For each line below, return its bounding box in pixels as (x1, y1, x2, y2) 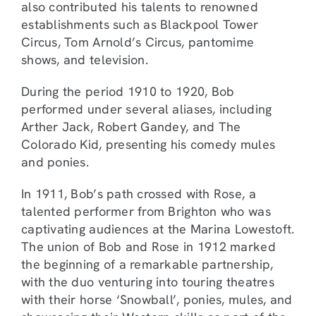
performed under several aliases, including (21, 101, 272, 118)
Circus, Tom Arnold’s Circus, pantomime (21, 34, 255, 51)
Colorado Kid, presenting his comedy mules (21, 136, 276, 153)
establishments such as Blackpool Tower (21, 16, 259, 33)
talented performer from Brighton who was (21, 203, 271, 220)
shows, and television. (21, 51, 148, 68)
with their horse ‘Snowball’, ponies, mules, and (21, 291, 293, 308)
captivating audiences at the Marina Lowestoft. (21, 221, 295, 238)
